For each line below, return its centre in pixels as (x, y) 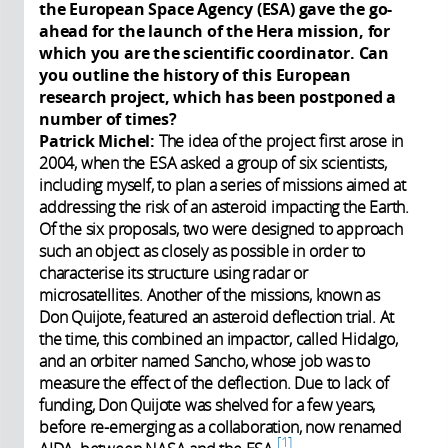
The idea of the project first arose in (281, 140)
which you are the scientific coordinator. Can (214, 52)
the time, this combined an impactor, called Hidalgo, (218, 338)
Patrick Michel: (99, 140)
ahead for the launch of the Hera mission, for (214, 30)
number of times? (110, 118)
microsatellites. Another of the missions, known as (209, 294)
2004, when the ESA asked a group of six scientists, (213, 162)
